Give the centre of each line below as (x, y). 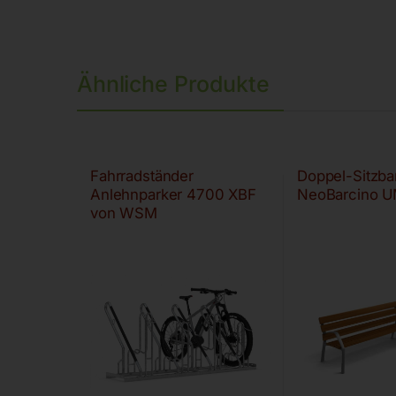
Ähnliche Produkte (173, 84)
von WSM (124, 213)
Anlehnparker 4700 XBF (173, 195)
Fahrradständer (142, 176)
